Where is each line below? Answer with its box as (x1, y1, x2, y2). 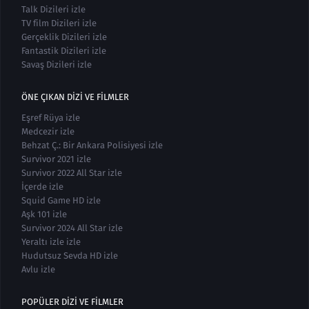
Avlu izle (21, 264, 55, 275)
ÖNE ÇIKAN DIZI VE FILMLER (21, 92, 129, 102)
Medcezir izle (21, 126, 74, 137)
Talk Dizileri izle (21, 4, 86, 14)
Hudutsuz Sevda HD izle (21, 250, 118, 261)
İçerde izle (21, 181, 63, 192)
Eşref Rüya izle (21, 112, 80, 123)
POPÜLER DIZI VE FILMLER (21, 297, 123, 307)
